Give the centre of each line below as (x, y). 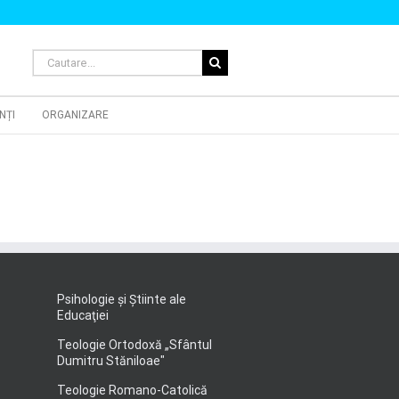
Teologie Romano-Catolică (132, 390)
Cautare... (59, 58)
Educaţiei (82, 315)
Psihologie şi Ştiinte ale (121, 299)
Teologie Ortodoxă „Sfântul (134, 345)
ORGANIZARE (75, 115)
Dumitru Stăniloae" (110, 361)
